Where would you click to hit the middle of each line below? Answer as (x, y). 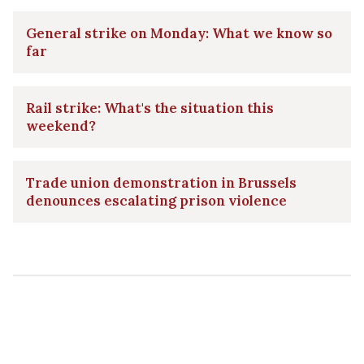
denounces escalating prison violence (156, 200)
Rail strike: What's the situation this (150, 108)
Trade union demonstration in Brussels (161, 182)
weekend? (61, 126)
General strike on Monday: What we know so (179, 33)
